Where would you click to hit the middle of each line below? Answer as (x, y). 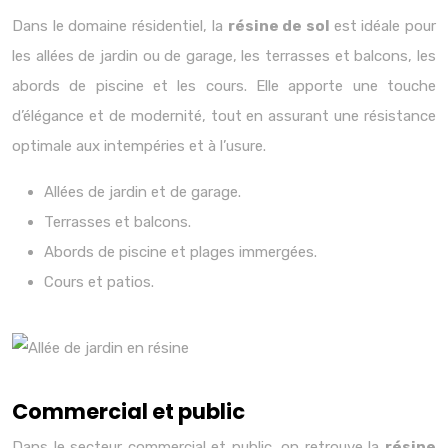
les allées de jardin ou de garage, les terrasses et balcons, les (224, 56)
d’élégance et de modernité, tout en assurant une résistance (224, 116)
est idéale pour (385, 26)
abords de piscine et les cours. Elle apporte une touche (224, 86)
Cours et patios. (99, 282)
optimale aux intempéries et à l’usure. (139, 146)
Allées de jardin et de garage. (142, 192)
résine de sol (280, 26)
